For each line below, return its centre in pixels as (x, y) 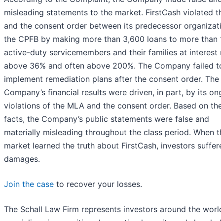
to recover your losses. (98, 184)
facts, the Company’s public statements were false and (107, 119)
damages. (22, 159)
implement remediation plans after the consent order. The (111, 79)
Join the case (29, 184)
